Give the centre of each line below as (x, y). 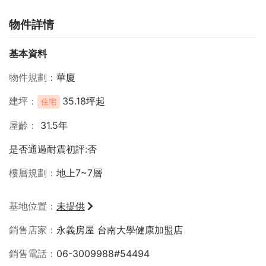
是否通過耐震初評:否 (53, 149)
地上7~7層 (81, 172)
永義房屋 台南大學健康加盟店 (120, 229)
